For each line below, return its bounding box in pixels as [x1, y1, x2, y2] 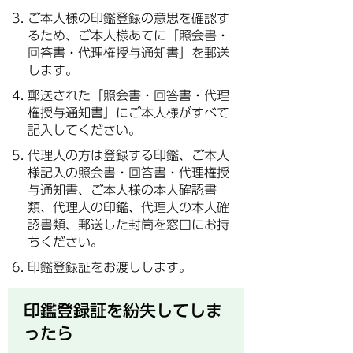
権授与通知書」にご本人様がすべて [28, 106, 229, 119]
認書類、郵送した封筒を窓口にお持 [28, 218, 229, 231]
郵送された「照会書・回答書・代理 [28, 89, 229, 102]
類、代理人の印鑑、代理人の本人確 [28, 201, 229, 214]
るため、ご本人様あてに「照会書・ [28, 29, 229, 42]
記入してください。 [28, 124, 141, 136]
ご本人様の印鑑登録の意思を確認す [28, 12, 229, 24]
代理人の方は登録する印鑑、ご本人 [28, 149, 229, 162]
